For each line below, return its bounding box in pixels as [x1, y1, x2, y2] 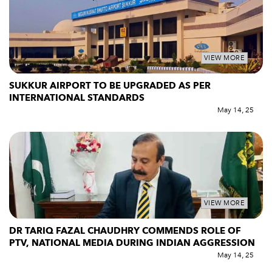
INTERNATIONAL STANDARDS [9, 91, 147, 104]
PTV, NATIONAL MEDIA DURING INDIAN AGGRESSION [9, 237, 255, 250]
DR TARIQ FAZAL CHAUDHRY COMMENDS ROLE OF [9, 225, 241, 237]
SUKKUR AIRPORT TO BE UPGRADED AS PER [9, 79, 211, 92]
